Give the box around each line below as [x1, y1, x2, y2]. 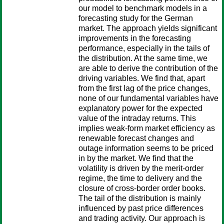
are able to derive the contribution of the [78, 64, 218, 72]
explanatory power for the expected [78, 104, 202, 112]
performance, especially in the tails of [78, 44, 209, 52]
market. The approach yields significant [78, 24, 217, 32]
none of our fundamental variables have [78, 94, 218, 102]
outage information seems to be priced [78, 144, 213, 152]
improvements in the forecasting [78, 34, 191, 42]
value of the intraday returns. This [78, 114, 196, 122]
